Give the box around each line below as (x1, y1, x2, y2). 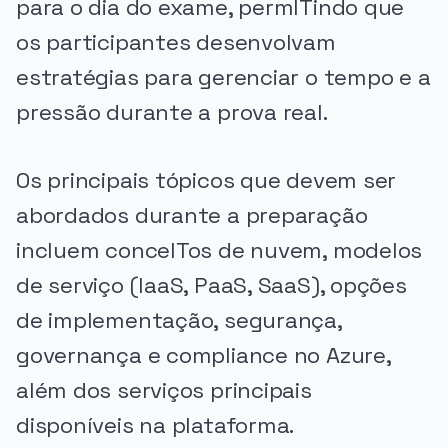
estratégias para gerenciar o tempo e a (16, 62, 431, 92)
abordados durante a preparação (16, 201, 368, 231)
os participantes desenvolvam (16, 27, 336, 57)
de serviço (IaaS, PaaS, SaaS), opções (16, 271, 407, 301)
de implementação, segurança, (16, 306, 342, 336)
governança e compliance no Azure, (16, 341, 391, 371)
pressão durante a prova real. (16, 97, 328, 127)
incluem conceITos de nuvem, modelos (16, 236, 423, 266)
